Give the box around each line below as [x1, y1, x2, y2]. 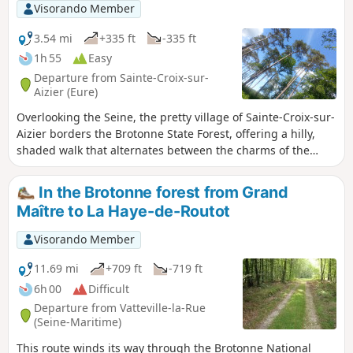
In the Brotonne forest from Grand [35, 183, 288, 203]
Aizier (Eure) [34, 84, 98, 99]
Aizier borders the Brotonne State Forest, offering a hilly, [17, 126, 315, 142]
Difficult [88, 281, 129, 297]
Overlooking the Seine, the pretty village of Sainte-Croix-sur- [17, 110, 335, 125]
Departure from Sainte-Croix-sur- [34, 69, 209, 85]
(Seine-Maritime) [34, 314, 121, 330]
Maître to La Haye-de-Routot [17, 201, 230, 221]
